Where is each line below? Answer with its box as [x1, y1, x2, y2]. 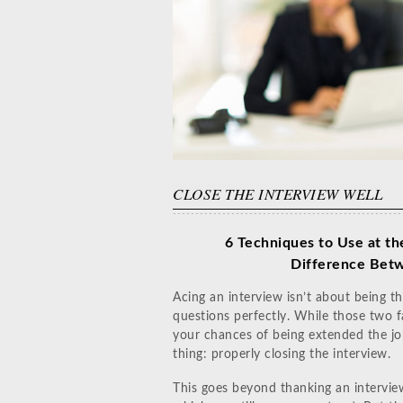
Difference [291, 257, 370, 273]
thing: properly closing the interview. [173, 348, 390, 362]
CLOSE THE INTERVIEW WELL [173, 184, 382, 205]
